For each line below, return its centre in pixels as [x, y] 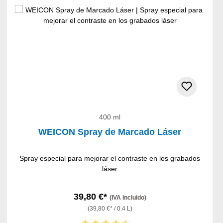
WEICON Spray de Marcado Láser [110, 132]
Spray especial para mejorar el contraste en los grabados [110, 159]
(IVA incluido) [128, 198]
